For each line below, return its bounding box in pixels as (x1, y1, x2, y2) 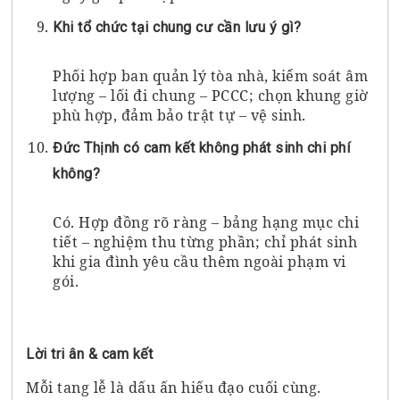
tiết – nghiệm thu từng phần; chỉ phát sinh (53, 231, 358, 252)
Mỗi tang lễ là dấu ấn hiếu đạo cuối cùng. (26, 377, 321, 397)
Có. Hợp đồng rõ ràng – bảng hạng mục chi (53, 212, 360, 232)
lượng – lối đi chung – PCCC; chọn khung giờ (53, 85, 369, 105)
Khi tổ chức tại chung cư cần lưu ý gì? (53, 18, 302, 36)
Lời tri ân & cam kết (26, 345, 154, 362)
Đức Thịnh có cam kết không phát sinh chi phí (53, 138, 351, 156)
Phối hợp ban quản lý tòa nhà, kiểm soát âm (53, 65, 369, 86)
